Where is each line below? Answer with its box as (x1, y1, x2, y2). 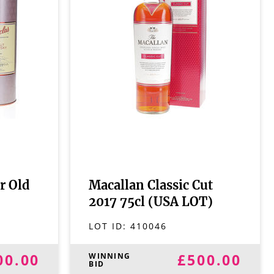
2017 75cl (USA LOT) (89, 196, 213, 209)
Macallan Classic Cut (89, 180, 213, 192)
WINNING (89, 251, 131, 261)
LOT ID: (89, 220, 131, 232)
